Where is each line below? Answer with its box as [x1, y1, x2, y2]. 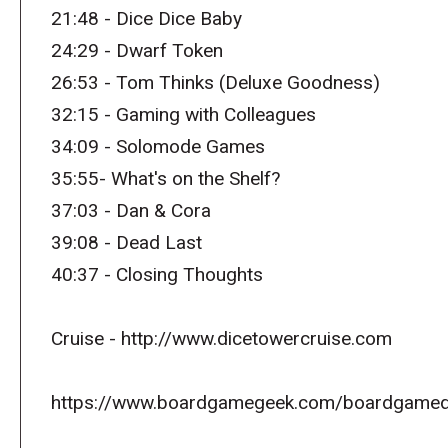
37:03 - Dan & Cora [50, 199, 211, 223]
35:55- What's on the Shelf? [50, 167, 280, 191]
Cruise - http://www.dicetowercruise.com [50, 327, 392, 351]
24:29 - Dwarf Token [50, 39, 223, 63]
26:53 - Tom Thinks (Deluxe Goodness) [50, 71, 380, 95]
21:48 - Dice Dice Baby [50, 7, 242, 31]
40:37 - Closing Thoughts [50, 263, 263, 287]
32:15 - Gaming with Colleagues [50, 103, 316, 127]
